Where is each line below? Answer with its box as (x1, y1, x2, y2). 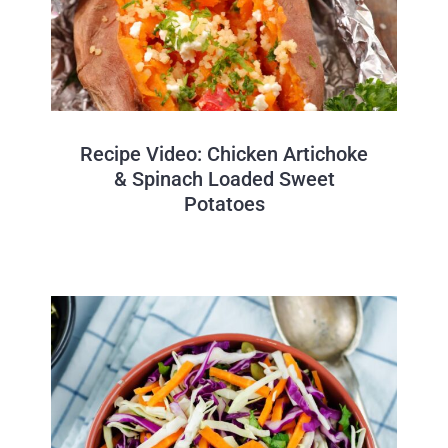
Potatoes (183, 191, 265, 216)
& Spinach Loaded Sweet (113, 166, 335, 191)
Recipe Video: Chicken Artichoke (80, 141, 368, 166)
